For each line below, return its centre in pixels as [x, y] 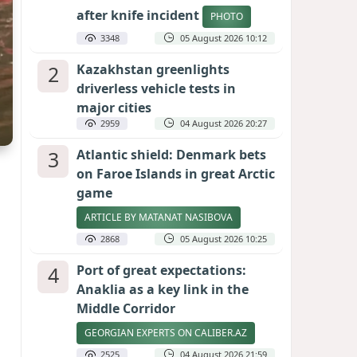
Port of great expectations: [161, 270]
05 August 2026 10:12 [224, 38]
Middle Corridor [126, 308]
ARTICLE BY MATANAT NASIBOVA [159, 217]
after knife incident [139, 16]
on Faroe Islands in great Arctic [176, 174]
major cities [114, 108]
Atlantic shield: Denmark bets [171, 155]
